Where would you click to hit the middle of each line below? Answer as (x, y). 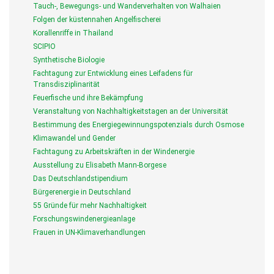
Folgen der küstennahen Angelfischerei (97, 20)
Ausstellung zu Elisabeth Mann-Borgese (100, 165)
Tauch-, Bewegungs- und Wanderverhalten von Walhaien (127, 6)
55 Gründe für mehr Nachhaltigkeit (90, 206)
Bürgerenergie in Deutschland (82, 192)
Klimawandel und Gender (74, 139)
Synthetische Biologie (69, 60)
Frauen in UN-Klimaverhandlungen (89, 233)
